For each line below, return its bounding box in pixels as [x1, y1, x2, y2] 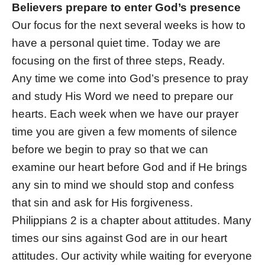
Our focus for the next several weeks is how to [12, 19, 245, 32]
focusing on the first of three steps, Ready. [12, 54, 225, 67]
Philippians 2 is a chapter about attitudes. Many [12, 214, 251, 227]
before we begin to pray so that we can [12, 143, 208, 156]
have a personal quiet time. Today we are [12, 37, 221, 50]
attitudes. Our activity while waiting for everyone [12, 250, 252, 263]
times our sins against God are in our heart [12, 232, 227, 245]
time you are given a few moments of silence [12, 125, 237, 138]
